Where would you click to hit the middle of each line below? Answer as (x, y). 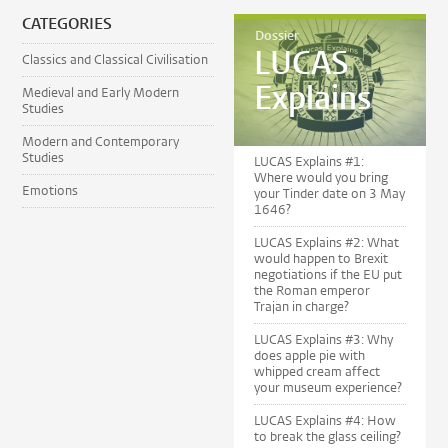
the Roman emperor (312, 291)
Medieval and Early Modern (101, 92)
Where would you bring (321, 178)
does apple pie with (309, 356)
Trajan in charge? (301, 307)
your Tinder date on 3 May (329, 194)
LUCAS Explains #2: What (326, 243)
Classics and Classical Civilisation (115, 59)
